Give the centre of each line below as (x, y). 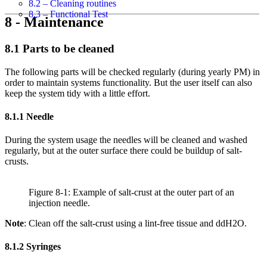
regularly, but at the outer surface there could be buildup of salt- (123, 151)
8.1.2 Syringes (33, 247)
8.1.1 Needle (29, 116)
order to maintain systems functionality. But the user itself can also (128, 82)
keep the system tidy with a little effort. (77, 93)
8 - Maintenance (54, 22)
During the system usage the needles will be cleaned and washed (126, 140)
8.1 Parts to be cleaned (60, 48)
